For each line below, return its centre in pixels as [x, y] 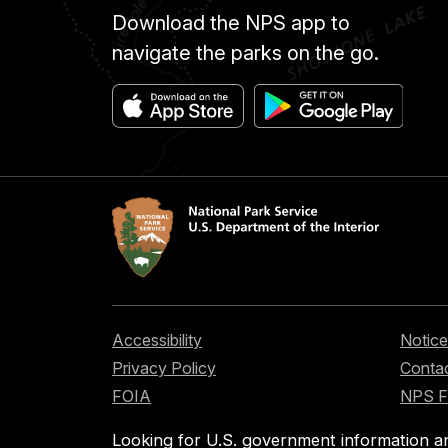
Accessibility [157, 340]
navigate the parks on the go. [245, 52]
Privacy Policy [164, 368]
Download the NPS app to [231, 22]
